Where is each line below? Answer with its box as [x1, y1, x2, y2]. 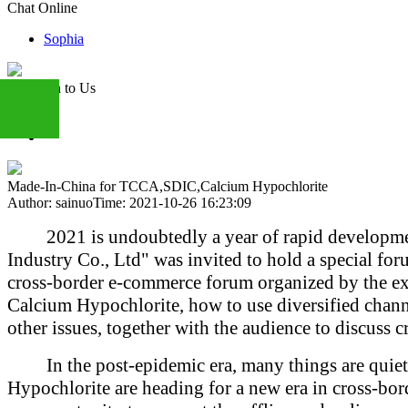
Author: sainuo [7, 195, 93, 210]
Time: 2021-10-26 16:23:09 [93, 195, 251, 210]
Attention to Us [7, 80, 96, 96]
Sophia [44, 31, 84, 46]
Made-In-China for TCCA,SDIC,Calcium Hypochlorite [7, 178, 328, 194]
